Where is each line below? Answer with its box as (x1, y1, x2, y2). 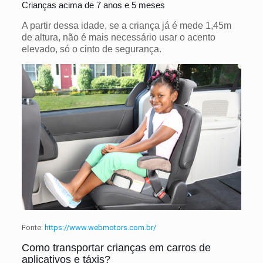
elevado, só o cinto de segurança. (21, 43, 161, 54)
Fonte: (21, 223, 45, 232)
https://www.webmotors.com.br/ (44, 223, 156, 232)
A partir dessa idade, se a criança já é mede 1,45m (21, 20, 231, 31)
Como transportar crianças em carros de (21, 242, 211, 254)
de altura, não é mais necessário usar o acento (21, 32, 215, 42)
